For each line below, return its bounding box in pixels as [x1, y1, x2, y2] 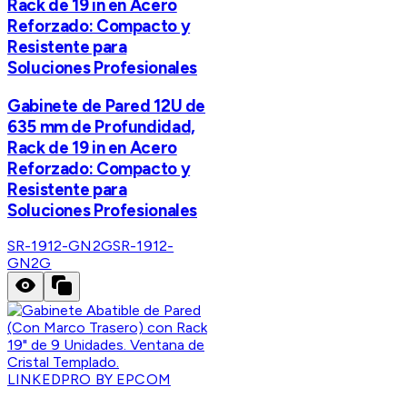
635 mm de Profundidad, [7, 115, 195, 137]
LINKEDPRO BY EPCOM [7, 371, 171, 389]
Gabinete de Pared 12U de [7, 94, 206, 116]
